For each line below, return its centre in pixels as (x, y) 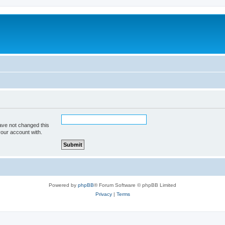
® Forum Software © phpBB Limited (135, 185)
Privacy (103, 194)
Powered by (63, 185)
